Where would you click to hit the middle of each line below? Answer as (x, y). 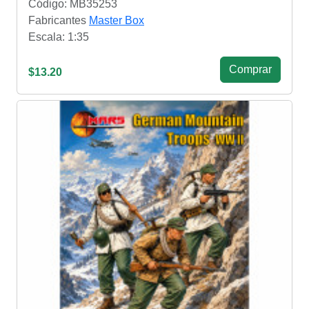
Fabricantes (59, 20)
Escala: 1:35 (59, 37)
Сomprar (250, 69)
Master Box (117, 20)
